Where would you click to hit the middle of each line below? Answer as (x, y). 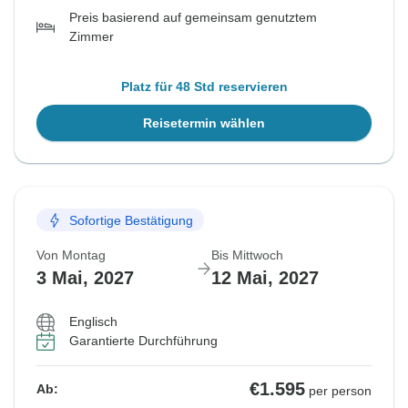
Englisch (93, 322)
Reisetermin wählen (204, 123)
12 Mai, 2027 (265, 278)
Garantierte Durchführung (143, 341)
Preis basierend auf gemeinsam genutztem (193, 18)
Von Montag (71, 255)
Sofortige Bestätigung (131, 220)
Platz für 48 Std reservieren (204, 87)
